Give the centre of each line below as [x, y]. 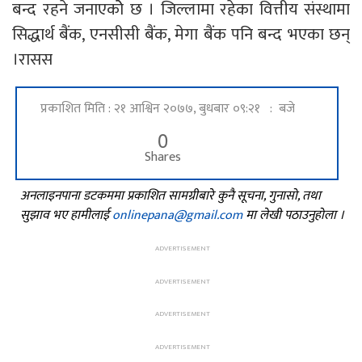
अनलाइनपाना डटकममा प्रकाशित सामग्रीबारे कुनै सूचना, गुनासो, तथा [170, 196]
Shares [162, 158]
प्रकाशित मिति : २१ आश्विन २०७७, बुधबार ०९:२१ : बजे [168, 109]
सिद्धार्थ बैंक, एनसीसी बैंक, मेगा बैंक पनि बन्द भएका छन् [181, 35]
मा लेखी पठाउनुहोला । [293, 216]
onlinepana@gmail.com [177, 216]
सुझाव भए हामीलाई [66, 216]
